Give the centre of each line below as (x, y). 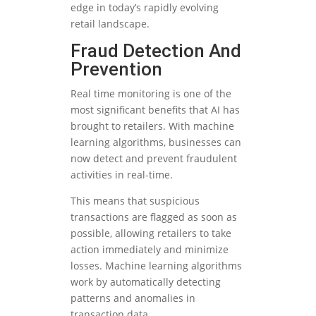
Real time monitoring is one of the (151, 94)
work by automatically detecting (146, 282)
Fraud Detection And (156, 51)
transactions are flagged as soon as (154, 217)
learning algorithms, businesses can (156, 142)
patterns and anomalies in (133, 298)
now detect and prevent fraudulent (154, 159)
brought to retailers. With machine (152, 126)
